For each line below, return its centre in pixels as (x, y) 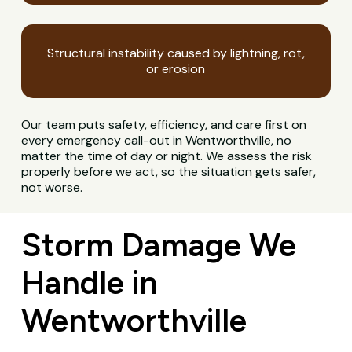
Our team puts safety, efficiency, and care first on (164, 125)
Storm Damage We (158, 244)
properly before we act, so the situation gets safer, (169, 172)
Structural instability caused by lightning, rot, (176, 53)
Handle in (89, 282)
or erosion (176, 69)
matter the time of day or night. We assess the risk (167, 156)
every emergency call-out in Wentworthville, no (157, 141)
